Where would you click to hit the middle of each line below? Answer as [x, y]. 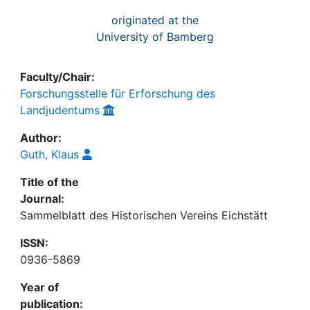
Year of [39, 287]
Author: [41, 138]
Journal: [42, 199]
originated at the [155, 20]
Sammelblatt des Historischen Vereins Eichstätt [144, 215]
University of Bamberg [155, 37]
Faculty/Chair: [57, 77]
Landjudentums [60, 110]
